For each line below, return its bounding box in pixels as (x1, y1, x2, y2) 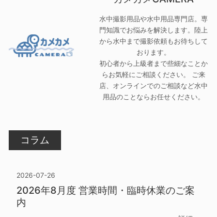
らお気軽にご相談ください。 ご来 (101, 70, 205, 78)
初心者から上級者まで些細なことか (99, 59, 208, 67)
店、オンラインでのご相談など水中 (99, 81, 208, 90)
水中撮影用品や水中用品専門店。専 (99, 14, 208, 23)
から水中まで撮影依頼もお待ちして (99, 36, 208, 45)
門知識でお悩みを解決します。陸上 (99, 25, 208, 34)
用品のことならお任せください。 (102, 92, 204, 101)
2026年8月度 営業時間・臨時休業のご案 (16, 184, 195, 196)
